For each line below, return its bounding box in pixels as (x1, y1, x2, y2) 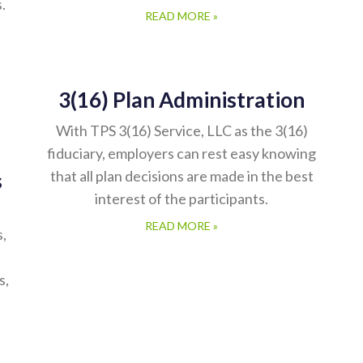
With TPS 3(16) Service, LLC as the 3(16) (55, 122, 308, 140)
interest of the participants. (95, 190, 268, 208)
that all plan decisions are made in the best (49, 168, 314, 186)
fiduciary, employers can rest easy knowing (47, 145, 316, 163)
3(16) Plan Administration (58, 88, 305, 113)
